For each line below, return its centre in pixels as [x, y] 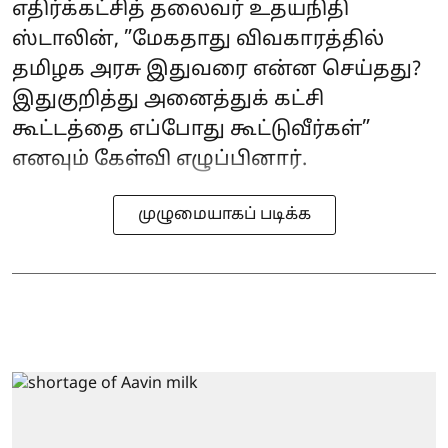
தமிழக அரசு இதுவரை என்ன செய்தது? [216, 70]
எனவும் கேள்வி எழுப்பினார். [159, 160]
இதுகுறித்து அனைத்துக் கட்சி [168, 100]
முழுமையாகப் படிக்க [224, 215]
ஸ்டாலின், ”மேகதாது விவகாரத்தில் [198, 40]
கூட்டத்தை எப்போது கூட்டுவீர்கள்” [191, 130]
